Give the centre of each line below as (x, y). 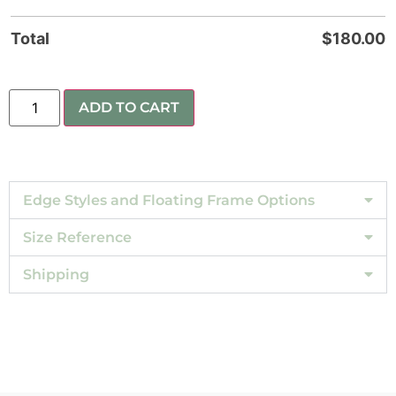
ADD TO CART (129, 107)
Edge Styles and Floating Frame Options (169, 200)
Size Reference (77, 237)
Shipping (56, 274)
